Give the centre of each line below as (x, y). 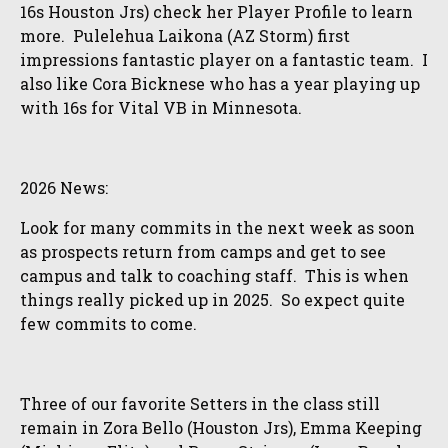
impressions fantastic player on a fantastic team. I (224, 59)
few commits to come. (108, 323)
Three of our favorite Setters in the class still (200, 403)
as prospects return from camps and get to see (203, 251)
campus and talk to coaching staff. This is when (214, 275)
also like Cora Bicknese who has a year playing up (220, 83)
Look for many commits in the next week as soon (217, 227)
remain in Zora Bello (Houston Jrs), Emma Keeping (221, 427)
